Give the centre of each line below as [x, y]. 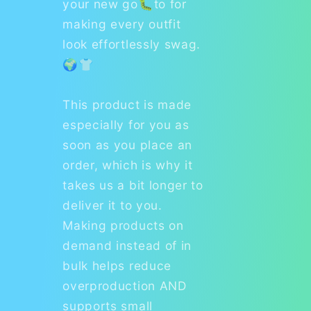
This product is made [127, 104]
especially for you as [126, 124]
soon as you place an [128, 144]
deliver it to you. [112, 205]
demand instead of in [127, 245]
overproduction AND [125, 285]
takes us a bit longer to [133, 185]
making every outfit [122, 24]
